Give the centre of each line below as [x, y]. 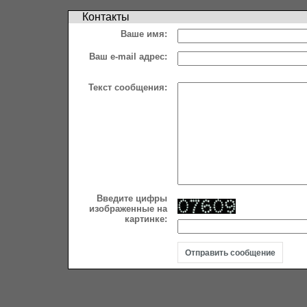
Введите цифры [132, 198]
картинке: [146, 219]
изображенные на [128, 209]
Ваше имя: [144, 34]
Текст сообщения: [128, 87]
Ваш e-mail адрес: [128, 57]
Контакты [106, 17]
